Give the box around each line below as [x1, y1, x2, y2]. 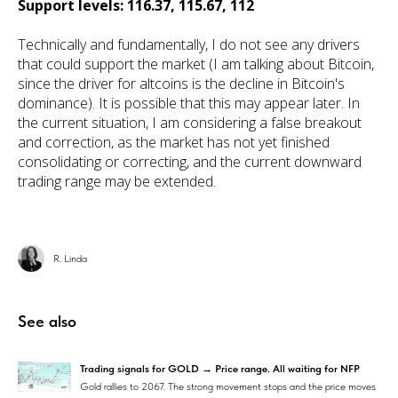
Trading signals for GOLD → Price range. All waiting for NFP [80, 362, 360, 376]
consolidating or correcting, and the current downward [18, 152, 362, 172]
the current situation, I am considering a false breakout [18, 113, 362, 133]
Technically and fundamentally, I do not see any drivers [18, 35, 360, 55]
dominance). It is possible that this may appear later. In [18, 93, 360, 114]
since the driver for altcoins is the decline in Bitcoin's [18, 74, 345, 94]
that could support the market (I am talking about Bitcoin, [18, 54, 374, 75]
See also [18, 312, 76, 331]
